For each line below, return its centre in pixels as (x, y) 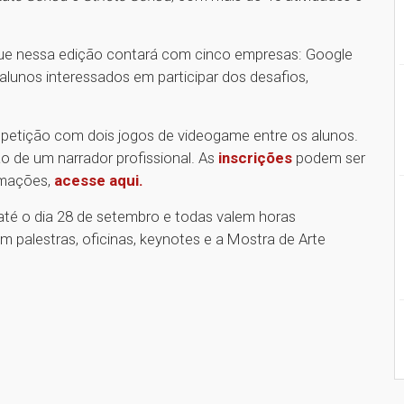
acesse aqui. (99, 180)
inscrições (255, 157)
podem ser (329, 157)
